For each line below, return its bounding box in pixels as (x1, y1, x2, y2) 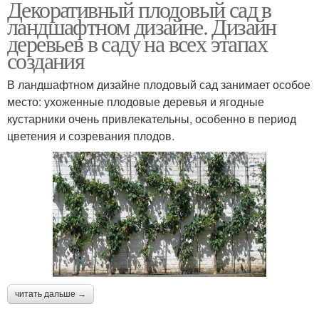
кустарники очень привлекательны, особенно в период (7, 110, 296, 127)
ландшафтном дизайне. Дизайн (7, 11, 276, 42)
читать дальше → (15, 289, 86, 300)
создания (7, 45, 85, 76)
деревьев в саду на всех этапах (7, 28, 267, 59)
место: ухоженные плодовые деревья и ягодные (7, 93, 264, 110)
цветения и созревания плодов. (7, 127, 174, 145)
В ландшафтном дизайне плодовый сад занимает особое (7, 76, 310, 93)
